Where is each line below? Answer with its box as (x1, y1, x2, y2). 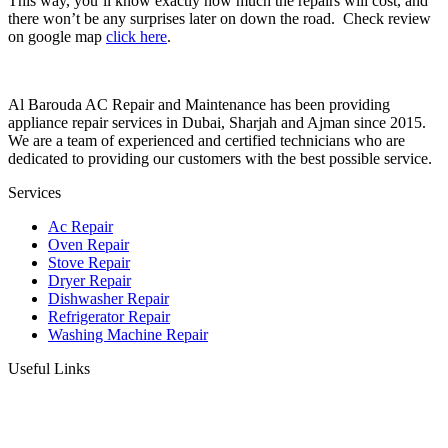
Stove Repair (48, 253, 130, 271)
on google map (8, 27, 106, 45)
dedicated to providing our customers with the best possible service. (8, 149, 432, 167)
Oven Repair (48, 235, 129, 253)
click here (106, 27, 167, 45)
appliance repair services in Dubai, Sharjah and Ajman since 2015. (8, 113, 426, 131)
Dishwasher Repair (48, 289, 169, 307)
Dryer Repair (48, 271, 131, 289)
